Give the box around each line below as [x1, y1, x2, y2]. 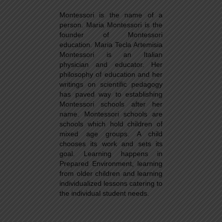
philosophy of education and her [59, 70, 163, 78]
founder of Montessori [59, 30, 163, 39]
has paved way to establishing [59, 90, 163, 98]
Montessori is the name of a [59, 10, 163, 19]
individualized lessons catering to [59, 179, 163, 187]
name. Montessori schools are [59, 110, 163, 118]
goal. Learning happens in [59, 149, 163, 158]
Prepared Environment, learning [59, 159, 163, 167]
